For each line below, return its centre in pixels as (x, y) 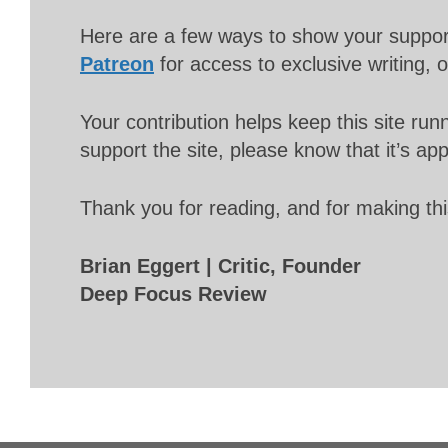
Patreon (117, 64)
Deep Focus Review (173, 294)
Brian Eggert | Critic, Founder (220, 266)
